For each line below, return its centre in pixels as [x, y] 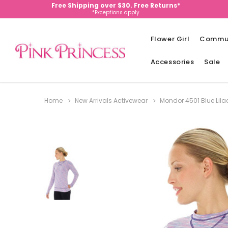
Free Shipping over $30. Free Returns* [116, 5]
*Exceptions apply [116, 12]
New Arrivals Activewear [111, 101]
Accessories [172, 62]
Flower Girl [170, 39]
